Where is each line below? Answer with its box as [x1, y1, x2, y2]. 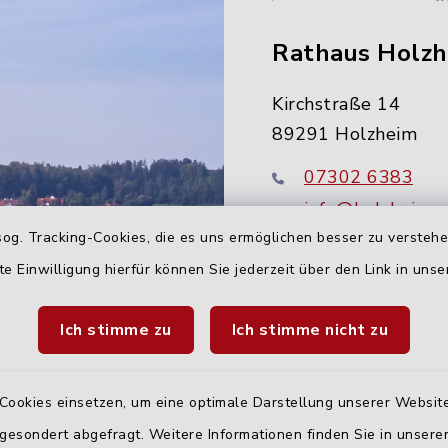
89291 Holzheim [272, 122, 417, 147]
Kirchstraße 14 [272, 92, 400, 117]
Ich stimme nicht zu [231, 319, 388, 341]
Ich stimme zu [60, 319, 172, 341]
